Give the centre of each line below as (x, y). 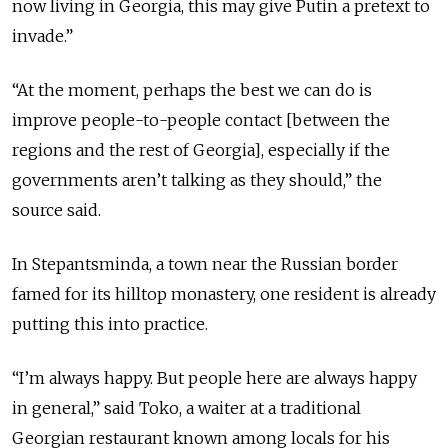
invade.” (42, 36)
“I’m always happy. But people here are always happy (214, 378)
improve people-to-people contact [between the (201, 120)
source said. (56, 210)
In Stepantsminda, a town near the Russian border (205, 264)
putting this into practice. (112, 324)
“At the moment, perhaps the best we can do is (192, 90)
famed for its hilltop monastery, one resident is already (224, 294)
